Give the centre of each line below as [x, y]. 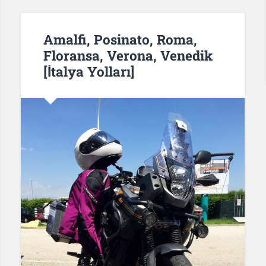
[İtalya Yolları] [88, 71]
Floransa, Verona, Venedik [128, 55]
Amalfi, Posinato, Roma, [120, 39]
